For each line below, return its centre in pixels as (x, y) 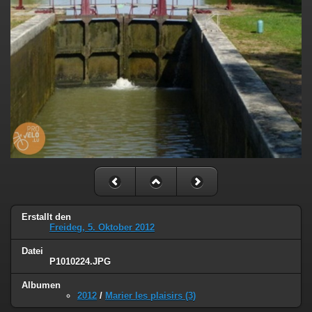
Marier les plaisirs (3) (150, 296)
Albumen (41, 286)
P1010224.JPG (80, 262)
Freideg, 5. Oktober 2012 (102, 228)
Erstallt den (46, 217)
